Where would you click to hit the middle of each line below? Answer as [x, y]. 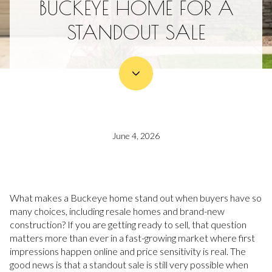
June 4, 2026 [136, 136]
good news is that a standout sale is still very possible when [129, 264]
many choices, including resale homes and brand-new [117, 211]
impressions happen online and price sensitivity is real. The [128, 251]
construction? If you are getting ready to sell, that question [128, 224]
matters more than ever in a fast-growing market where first [132, 238]
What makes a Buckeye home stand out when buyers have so [136, 198]
